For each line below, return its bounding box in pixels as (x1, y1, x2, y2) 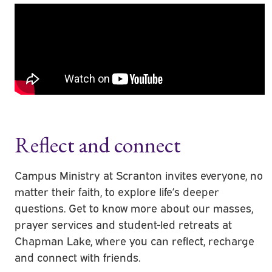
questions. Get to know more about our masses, (15, 200, 254, 215)
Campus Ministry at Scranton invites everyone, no (15, 167, 263, 182)
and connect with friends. (15, 249, 141, 264)
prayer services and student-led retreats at (15, 216, 233, 231)
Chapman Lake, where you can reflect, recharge (15, 233, 255, 248)
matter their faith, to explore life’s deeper (15, 183, 220, 199)
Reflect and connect (15, 130, 182, 159)
